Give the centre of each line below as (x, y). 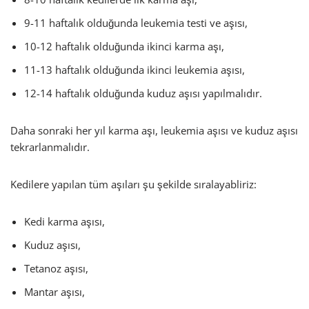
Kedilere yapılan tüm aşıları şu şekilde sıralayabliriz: (133, 184)
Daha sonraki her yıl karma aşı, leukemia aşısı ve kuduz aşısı (154, 130)
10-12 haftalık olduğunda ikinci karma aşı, (124, 46)
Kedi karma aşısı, (64, 221)
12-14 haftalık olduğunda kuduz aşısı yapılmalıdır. (143, 93)
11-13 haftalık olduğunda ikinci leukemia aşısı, (134, 70)
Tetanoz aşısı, (56, 268)
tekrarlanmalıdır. (50, 147)
